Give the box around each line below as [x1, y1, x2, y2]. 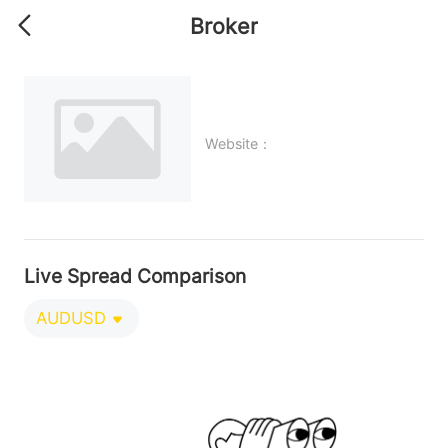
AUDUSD [35, 308, 106, 329]
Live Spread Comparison [23, 264, 246, 287]
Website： [205, 134, 273, 152]
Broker [190, 12, 258, 39]
